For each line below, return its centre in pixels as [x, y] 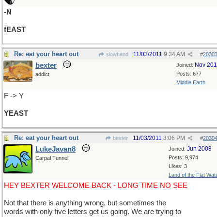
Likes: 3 [178, 166]
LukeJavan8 [55, 149]
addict [42, 74]
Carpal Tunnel [52, 158]
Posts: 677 [189, 74]
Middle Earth [191, 82]
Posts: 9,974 [183, 157]
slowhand [116, 54]
